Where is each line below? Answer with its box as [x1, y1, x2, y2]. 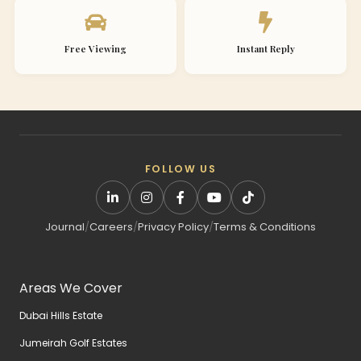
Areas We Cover [19, 279, 122, 298]
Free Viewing [64, 43, 127, 56]
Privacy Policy [138, 219, 209, 235]
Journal [45, 219, 85, 235]
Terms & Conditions [214, 219, 316, 235]
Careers [89, 219, 133, 235]
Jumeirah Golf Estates [19, 336, 127, 351]
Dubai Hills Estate [19, 309, 102, 323]
